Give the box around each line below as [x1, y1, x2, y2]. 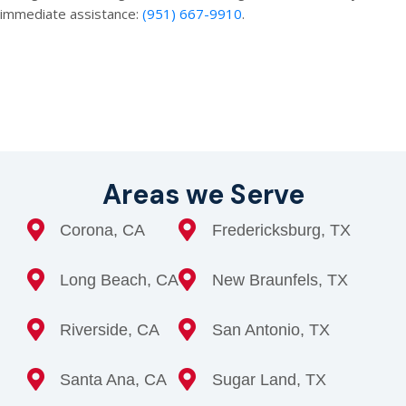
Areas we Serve [101, 177, 304, 212]
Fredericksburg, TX [211, 220, 351, 239]
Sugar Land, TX [211, 370, 326, 389]
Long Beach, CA [60, 270, 179, 289]
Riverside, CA [60, 320, 160, 339]
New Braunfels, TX [211, 270, 348, 289]
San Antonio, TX [211, 320, 330, 339]
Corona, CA [60, 220, 146, 239]
